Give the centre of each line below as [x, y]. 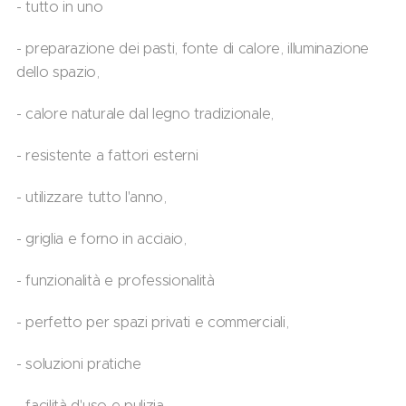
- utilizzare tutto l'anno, [92, 196]
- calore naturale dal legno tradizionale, [145, 113]
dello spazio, [58, 71]
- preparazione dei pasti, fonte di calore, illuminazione [193, 48]
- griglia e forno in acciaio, [101, 238]
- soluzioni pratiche [79, 363]
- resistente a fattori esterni [107, 155]
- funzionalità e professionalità [116, 280]
